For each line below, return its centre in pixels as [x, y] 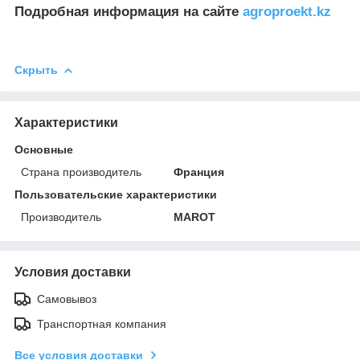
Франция [199, 172]
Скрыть [36, 70]
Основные [44, 149]
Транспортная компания [102, 323]
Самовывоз [67, 299]
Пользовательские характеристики [116, 194]
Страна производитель [81, 172]
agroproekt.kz [287, 11]
